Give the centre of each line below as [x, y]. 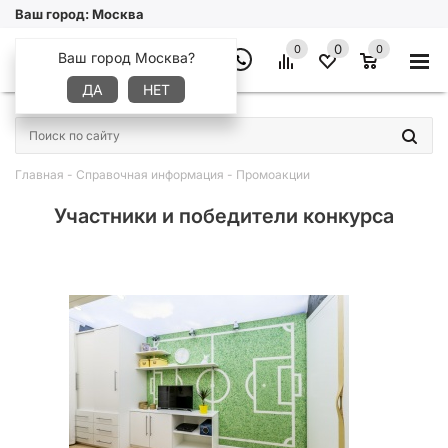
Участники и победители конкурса [224, 216]
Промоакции [273, 174]
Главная [39, 174]
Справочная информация [150, 174]
